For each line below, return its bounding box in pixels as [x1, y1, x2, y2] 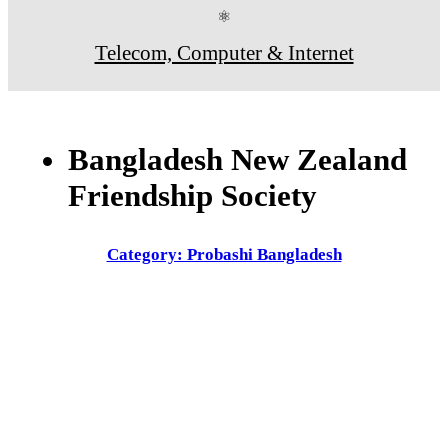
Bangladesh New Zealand [68, 141, 407, 177]
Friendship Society [68, 177, 317, 213]
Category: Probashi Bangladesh [106, 244, 342, 264]
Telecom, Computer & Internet [94, 40, 354, 64]
